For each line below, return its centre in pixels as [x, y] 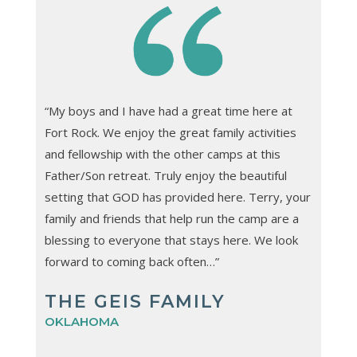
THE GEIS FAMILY [135, 302]
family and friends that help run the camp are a [171, 218]
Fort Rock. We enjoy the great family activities [170, 132]
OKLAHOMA [81, 322]
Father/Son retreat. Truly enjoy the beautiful [165, 175]
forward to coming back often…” [131, 261]
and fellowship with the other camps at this [162, 154]
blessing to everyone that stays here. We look [171, 240]
